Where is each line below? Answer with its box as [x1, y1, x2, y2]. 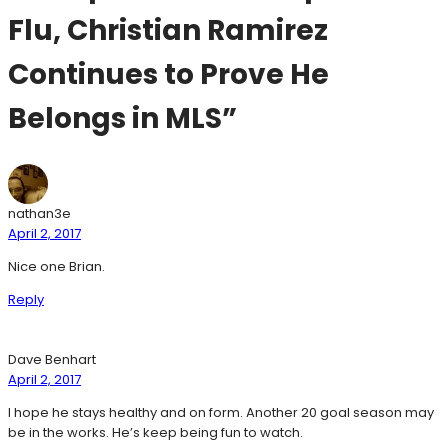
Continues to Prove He [8, 54, 329, 94]
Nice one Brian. [8, 257, 105, 277]
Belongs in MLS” [8, 98, 237, 138]
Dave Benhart [8, 350, 96, 370]
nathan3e [8, 204, 71, 224]
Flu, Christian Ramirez [8, 10, 328, 50]
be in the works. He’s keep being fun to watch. [8, 423, 303, 443]
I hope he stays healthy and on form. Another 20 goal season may [8, 403, 434, 423]
